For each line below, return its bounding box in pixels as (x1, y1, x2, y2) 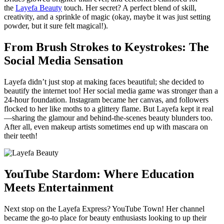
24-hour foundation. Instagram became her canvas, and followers (4, 95, 208, 104)
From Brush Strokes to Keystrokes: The (4, 40, 209, 54)
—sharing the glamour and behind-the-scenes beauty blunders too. (4, 113, 212, 122)
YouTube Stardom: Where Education (4, 167, 194, 181)
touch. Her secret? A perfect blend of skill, (62, 3, 196, 12)
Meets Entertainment (4, 181, 113, 194)
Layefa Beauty (15, 3, 62, 12)
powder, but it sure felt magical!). (4, 21, 108, 30)
